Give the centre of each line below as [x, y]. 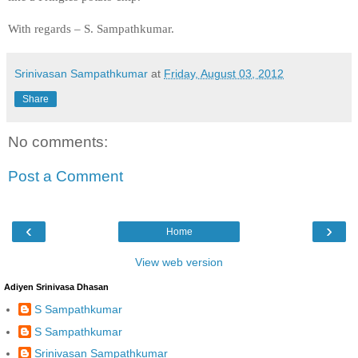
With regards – [46, 28]
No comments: [58, 141]
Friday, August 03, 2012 [224, 73]
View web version [179, 262]
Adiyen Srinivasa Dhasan [56, 286]
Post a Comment [66, 177]
